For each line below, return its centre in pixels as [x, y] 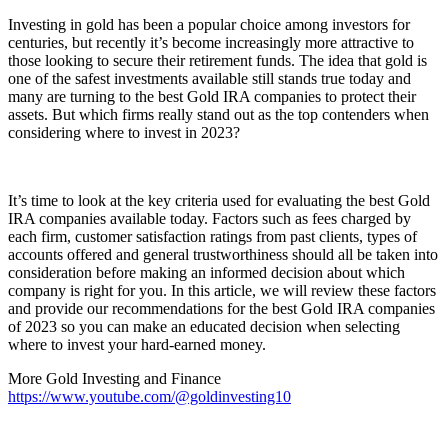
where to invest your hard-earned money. [137, 344]
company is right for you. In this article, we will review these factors [222, 290]
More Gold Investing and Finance [114, 378]
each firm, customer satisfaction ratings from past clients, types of [212, 236]
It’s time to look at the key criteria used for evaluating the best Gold [219, 200]
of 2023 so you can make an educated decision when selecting [204, 326]
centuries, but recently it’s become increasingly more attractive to [211, 42]
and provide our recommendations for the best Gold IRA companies [221, 308]
